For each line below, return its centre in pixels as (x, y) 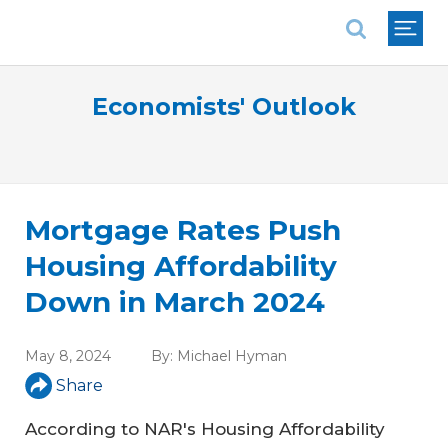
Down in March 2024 (175, 302)
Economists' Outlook (224, 106)
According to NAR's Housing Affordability (205, 429)
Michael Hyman (232, 356)
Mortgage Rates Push (183, 230)
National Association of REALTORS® (166, 14)
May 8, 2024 (68, 356)
